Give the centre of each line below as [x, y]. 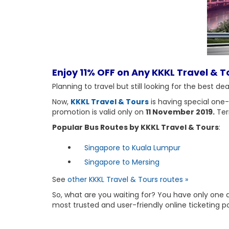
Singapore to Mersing [122, 162]
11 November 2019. [180, 112]
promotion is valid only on [99, 112]
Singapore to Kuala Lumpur [132, 148]
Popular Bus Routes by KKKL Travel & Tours [135, 127]
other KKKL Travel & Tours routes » [128, 179]
